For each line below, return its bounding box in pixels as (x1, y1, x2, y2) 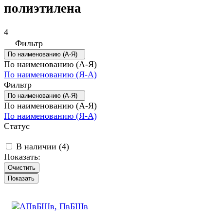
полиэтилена (4, 1, 81, 16)
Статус (4, 121, 30, 131)
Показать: (4, 151, 40, 162)
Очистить (8, 163, 36, 171)
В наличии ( (16, 141, 62, 151)
